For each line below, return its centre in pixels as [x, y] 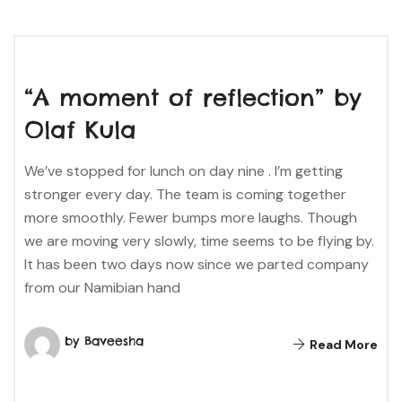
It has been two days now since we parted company [197, 264]
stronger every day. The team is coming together [185, 194]
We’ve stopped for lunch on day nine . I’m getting [184, 170]
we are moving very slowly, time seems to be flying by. [199, 240]
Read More [342, 344]
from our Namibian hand [102, 287]
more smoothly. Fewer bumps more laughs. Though [191, 217]
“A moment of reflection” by [193, 97]
